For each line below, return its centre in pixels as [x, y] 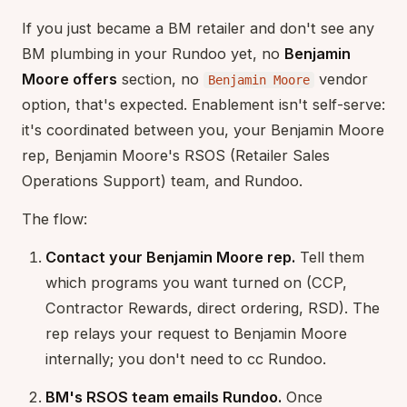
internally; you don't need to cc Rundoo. [186, 358]
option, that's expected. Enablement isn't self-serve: [203, 104]
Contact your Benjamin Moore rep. [170, 257]
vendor [341, 79]
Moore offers [69, 79]
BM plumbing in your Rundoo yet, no [153, 53]
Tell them [330, 257]
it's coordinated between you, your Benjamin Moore [203, 129]
